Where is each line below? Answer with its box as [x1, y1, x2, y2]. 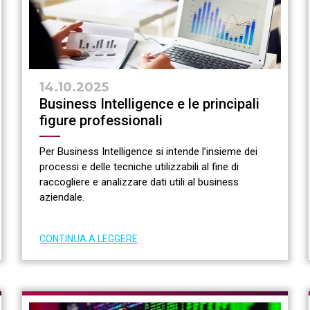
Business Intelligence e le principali [39, 95, 260, 113]
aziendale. [39, 191, 85, 204]
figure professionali [39, 112, 163, 129]
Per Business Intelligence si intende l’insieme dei [39, 145, 258, 158]
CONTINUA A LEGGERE [39, 233, 138, 245]
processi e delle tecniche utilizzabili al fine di [39, 161, 239, 174]
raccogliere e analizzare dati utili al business [39, 176, 239, 189]
